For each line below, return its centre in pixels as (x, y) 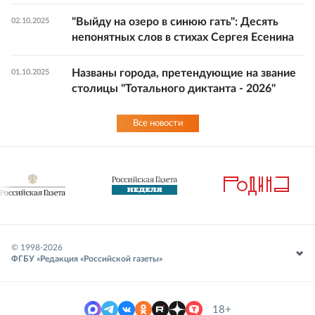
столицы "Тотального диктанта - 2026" (174, 89)
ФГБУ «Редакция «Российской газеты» (87, 259)
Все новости (157, 124)
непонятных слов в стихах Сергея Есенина (183, 38)
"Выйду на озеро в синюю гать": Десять (175, 22)
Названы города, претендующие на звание (184, 73)
